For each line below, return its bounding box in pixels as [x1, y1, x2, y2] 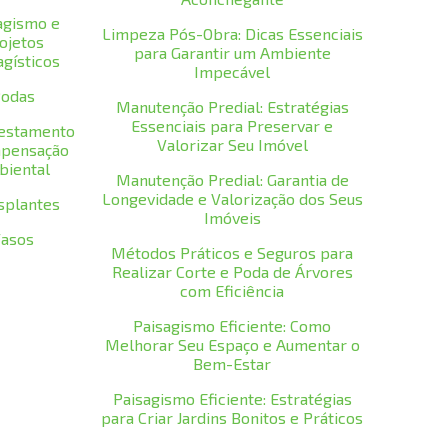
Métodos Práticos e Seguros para [111, 243, 354, 262]
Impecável [194, 62, 271, 81]
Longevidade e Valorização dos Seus [101, 189, 363, 208]
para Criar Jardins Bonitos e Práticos [101, 408, 364, 427]
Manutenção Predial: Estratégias [115, 97, 349, 116]
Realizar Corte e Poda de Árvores [111, 262, 353, 281]
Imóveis [203, 208, 261, 227]
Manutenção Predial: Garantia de [115, 170, 349, 189]
